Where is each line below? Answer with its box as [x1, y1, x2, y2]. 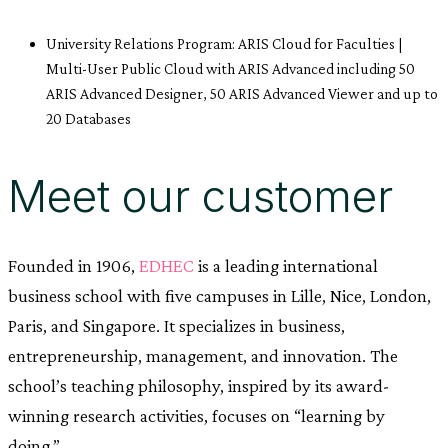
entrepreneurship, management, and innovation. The [8, 345, 398, 366]
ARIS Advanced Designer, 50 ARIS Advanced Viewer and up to [46, 85, 438, 102]
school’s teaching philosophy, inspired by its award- [8, 375, 390, 396]
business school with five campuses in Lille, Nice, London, [8, 285, 431, 306]
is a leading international [194, 255, 378, 276]
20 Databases [46, 110, 131, 127]
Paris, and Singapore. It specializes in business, [8, 315, 345, 336]
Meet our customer [8, 169, 393, 223]
